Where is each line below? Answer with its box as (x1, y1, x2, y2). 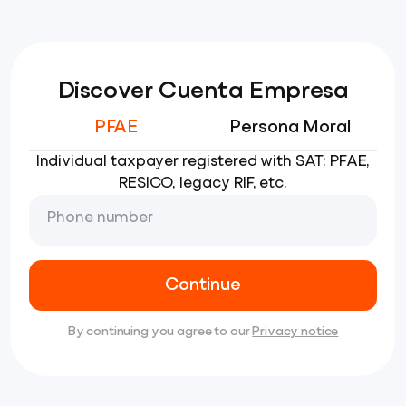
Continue (165, 277, 241, 295)
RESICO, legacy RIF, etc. (118, 176, 288, 191)
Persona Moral (228, 120, 352, 137)
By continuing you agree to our (67, 325, 253, 338)
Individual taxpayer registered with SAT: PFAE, (35, 154, 371, 169)
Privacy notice (252, 325, 339, 338)
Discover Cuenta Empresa (57, 80, 349, 102)
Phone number (47, 211, 154, 227)
